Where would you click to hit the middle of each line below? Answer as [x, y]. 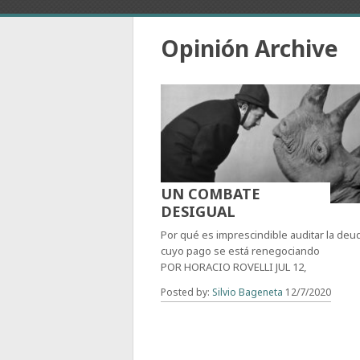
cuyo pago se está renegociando [241, 251]
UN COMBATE [211, 194]
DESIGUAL [198, 212]
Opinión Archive [250, 48]
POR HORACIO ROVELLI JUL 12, [234, 267]
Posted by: [187, 292]
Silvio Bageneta [248, 292]
